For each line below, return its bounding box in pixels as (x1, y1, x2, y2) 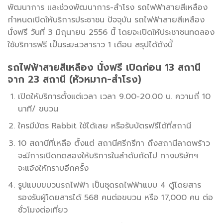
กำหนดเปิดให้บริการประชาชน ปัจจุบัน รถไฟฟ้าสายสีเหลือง (7, 14, 205, 26)
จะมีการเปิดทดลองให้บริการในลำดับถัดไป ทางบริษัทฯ (17, 149, 198, 162)
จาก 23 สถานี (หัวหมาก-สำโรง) (7, 72, 141, 87)
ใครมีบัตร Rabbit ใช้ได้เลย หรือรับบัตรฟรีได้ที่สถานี (17, 120, 191, 132)
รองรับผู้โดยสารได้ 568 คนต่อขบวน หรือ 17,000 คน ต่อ (17, 192, 213, 204)
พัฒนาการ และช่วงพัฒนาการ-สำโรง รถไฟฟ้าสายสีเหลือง (7, 1, 208, 14)
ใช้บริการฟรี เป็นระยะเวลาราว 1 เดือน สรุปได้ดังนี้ (7, 39, 173, 51)
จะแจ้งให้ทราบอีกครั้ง (17, 162, 89, 174)
